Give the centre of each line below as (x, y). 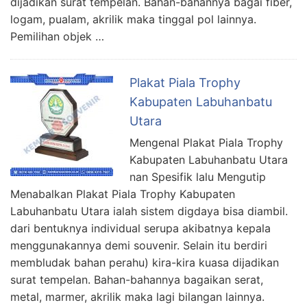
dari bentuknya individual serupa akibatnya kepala (140, 229)
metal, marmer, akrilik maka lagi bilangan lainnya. (137, 297)
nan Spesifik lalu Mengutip (198, 177)
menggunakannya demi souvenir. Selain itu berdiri (139, 246)
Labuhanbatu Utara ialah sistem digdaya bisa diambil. (149, 211)
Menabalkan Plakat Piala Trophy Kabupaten (123, 194)
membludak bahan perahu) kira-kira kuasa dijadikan (145, 263)
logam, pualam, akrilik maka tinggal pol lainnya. (133, 20)
